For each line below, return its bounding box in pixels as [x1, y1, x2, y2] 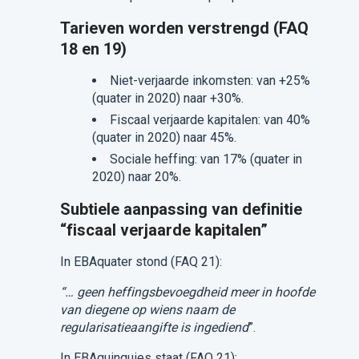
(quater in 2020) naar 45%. [91, 129, 236, 145]
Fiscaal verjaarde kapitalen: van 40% [109, 111, 310, 127]
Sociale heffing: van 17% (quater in [109, 151, 302, 167]
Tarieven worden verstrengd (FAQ [59, 18, 309, 38]
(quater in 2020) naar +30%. [91, 90, 244, 106]
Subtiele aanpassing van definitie [59, 199, 302, 219]
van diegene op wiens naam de [59, 301, 235, 317]
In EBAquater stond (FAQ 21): [59, 253, 222, 269]
